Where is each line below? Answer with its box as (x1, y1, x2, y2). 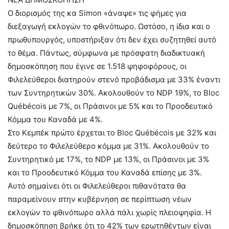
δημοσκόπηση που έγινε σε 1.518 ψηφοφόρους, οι (8, 61, 187, 72)
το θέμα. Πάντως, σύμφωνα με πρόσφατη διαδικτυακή (8, 48, 205, 58)
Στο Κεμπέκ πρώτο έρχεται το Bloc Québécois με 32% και (8, 128, 216, 138)
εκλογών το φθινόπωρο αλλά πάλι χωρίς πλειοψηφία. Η (8, 208, 211, 218)
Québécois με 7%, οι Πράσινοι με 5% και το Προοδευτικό (8, 101, 213, 111)
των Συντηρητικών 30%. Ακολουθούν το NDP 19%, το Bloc (8, 88, 219, 98)
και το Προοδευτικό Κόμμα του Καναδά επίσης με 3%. (8, 168, 202, 178)
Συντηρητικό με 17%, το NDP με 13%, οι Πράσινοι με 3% (8, 154, 209, 165)
